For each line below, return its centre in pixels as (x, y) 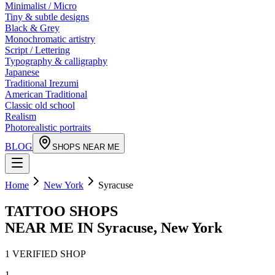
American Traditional (46, 94)
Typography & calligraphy (56, 61)
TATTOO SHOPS (61, 211)
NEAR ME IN (51, 227)
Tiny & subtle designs (47, 17)
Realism (21, 116)
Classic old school (40, 105)
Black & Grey (32, 28)
